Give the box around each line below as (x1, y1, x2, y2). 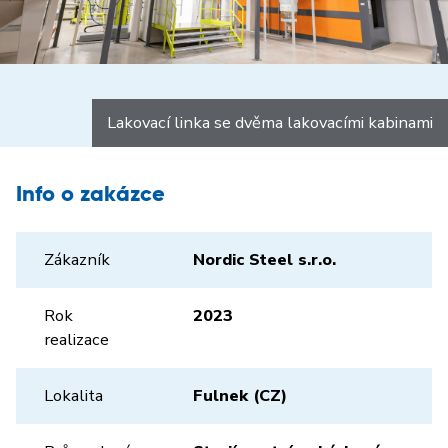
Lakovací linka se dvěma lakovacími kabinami (107, 111, 433, 134)
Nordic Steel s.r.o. (193, 248, 336, 271)
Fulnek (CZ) (193, 384, 287, 407)
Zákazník (44, 248, 110, 271)
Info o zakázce (16, 184, 165, 206)
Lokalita (44, 384, 103, 407)
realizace (44, 328, 109, 351)
